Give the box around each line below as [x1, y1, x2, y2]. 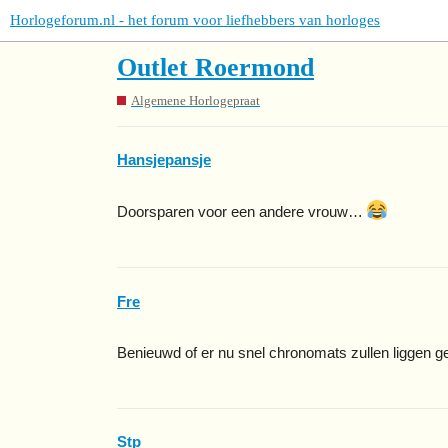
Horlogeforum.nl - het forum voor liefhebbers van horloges [10, 12, 380, 28]
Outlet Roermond [117, 53, 314, 82]
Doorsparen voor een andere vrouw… [117, 203, 367, 221]
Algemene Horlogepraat [131, 92, 260, 108]
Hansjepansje [117, 151, 211, 169]
